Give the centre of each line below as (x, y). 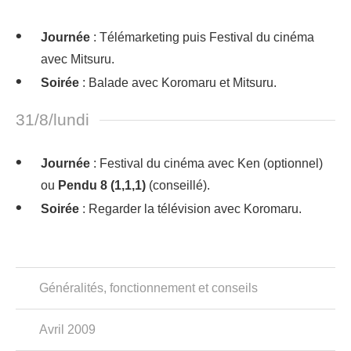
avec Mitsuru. (78, 59)
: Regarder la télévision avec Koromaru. (190, 209)
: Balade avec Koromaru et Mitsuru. (178, 83)
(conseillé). (178, 185)
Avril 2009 (67, 329)
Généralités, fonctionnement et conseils (148, 288)
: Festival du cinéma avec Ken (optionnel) (206, 163)
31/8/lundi (52, 119)
